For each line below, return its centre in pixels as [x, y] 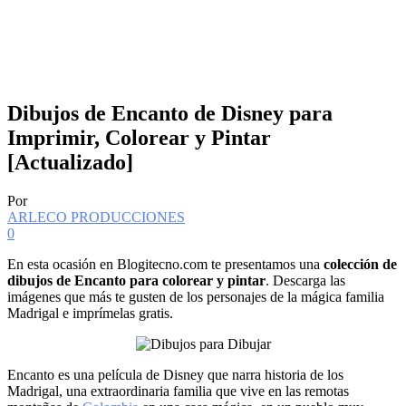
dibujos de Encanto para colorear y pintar [136, 280]
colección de [360, 264]
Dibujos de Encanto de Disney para [170, 113]
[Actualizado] [70, 162]
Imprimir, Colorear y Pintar [139, 137]
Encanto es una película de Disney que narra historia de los [175, 374]
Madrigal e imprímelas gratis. [90, 313]
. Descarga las [305, 280]
